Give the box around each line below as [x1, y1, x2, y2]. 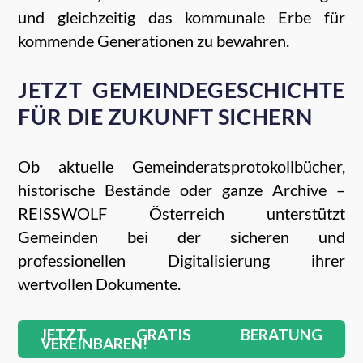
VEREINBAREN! [41, 334, 148, 353]
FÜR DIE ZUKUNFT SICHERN [18, 104, 313, 130]
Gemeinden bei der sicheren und [18, 227, 345, 247]
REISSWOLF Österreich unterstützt [18, 203, 345, 224]
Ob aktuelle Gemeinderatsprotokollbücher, [18, 156, 345, 177]
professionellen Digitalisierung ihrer [18, 250, 345, 271]
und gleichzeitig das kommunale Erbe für [18, 7, 345, 28]
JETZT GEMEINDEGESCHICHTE [18, 77, 345, 104]
